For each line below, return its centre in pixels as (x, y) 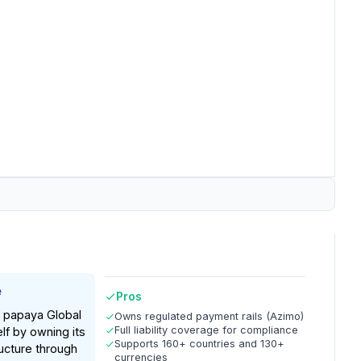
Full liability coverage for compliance (207, 330)
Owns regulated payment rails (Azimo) (210, 317)
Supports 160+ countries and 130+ (200, 344)
